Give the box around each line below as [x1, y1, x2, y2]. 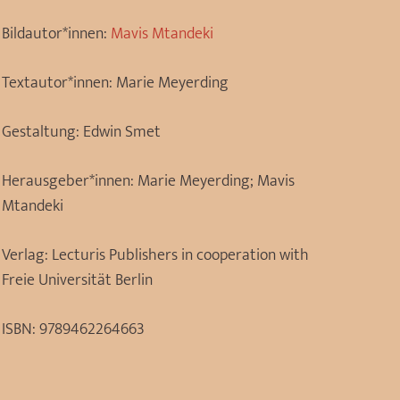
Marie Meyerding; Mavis [137, 167, 295, 195]
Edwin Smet [82, 118, 161, 146]
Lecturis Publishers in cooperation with [51, 241, 309, 269]
